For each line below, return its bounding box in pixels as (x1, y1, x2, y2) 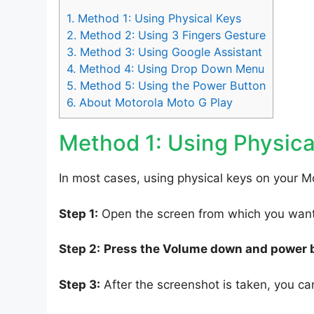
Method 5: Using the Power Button (76, 78, 266, 93)
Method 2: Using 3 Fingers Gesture (76, 28, 266, 43)
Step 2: (59, 242, 100, 257)
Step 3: (59, 277, 100, 292)
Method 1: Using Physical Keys (74, 11, 241, 26)
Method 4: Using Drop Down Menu (76, 62, 264, 76)
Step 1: (59, 206, 98, 221)
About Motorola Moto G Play (76, 95, 233, 110)
